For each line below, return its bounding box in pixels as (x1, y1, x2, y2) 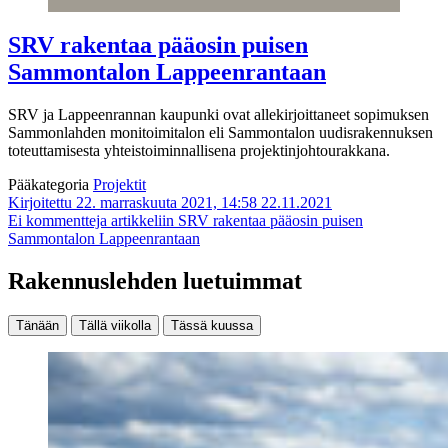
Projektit (93, 176, 146, 193)
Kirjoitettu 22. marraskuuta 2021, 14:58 (8, 194, 257, 211)
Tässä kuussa (171, 317, 253, 333)
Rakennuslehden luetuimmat (8, 267, 302, 294)
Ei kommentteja (8, 212, 107, 229)
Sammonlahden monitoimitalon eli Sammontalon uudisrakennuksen (8, 124, 433, 141)
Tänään (16, 317, 59, 333)
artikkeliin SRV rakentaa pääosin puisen (107, 212, 363, 229)
